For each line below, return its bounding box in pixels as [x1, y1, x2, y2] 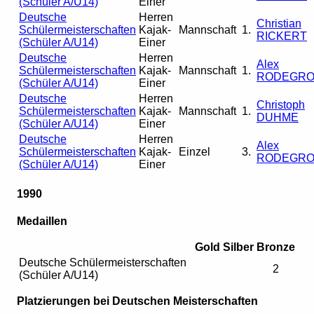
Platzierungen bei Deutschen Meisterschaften [17, 295, 258, 308]
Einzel [179, 145, 210, 158]
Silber [223, 241, 254, 254]
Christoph [257, 98, 305, 111]
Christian [257, 17, 301, 29]
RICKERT [257, 29, 307, 42]
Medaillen [17, 215, 67, 228]
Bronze [257, 241, 295, 254]
